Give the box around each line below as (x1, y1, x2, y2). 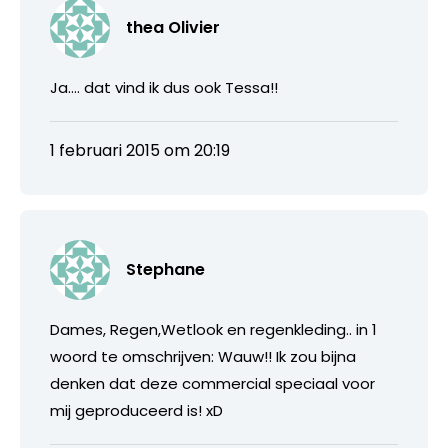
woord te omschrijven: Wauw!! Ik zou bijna (50, 345, 356, 367)
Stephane (126, 257, 205, 281)
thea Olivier (126, 15, 220, 39)
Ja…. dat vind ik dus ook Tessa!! (50, 76, 278, 98)
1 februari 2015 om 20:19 (50, 138, 230, 162)
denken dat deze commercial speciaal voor (50, 372, 375, 394)
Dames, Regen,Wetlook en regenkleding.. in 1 (50, 318, 377, 340)
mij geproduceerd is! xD (50, 399, 223, 421)
